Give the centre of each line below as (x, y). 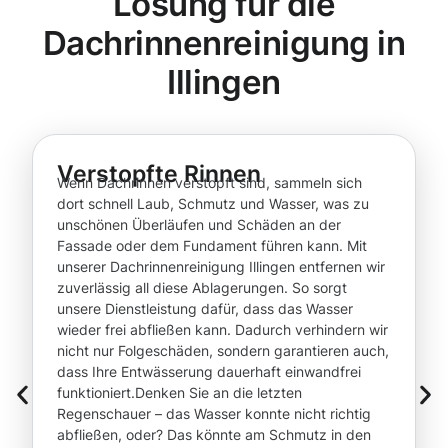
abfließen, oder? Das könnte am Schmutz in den (214, 435)
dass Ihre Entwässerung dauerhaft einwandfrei (209, 372)
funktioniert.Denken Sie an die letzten (179, 393)
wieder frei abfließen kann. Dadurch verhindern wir (222, 330)
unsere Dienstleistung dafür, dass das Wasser (205, 309)
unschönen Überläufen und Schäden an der (199, 225)
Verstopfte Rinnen (159, 174)
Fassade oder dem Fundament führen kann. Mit (212, 246)
